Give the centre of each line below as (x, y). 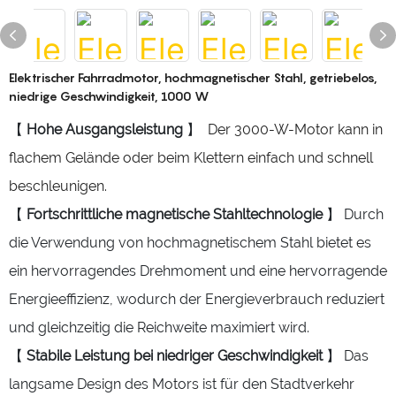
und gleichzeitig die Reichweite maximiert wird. (159, 327)
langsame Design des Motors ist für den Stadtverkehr (182, 384)
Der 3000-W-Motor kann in (293, 129)
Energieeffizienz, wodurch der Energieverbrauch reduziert (197, 299)
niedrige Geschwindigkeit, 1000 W (109, 96)
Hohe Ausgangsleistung (107, 129)
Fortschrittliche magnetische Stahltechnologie (176, 214)
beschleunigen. (58, 186)
